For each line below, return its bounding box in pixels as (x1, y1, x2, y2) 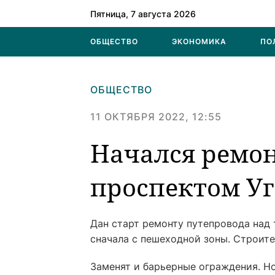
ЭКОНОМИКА (172, 37, 227, 46)
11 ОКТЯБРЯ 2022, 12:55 (90, 110, 222, 123)
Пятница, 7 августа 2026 (90, 8, 196, 19)
